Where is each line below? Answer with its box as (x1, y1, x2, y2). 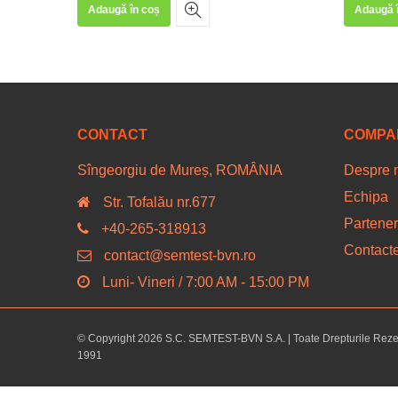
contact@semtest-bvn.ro (104, 247, 256, 263)
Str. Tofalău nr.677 (103, 194, 216, 210)
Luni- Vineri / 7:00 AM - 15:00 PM (102, 274, 309, 290)
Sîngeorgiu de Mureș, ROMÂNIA (77, 163, 283, 179)
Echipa (344, 189, 388, 205)
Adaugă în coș (88, 4, 160, 17)
